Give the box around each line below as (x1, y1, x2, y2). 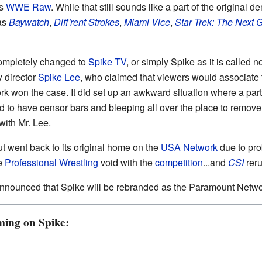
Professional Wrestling (4, 156, 98, 169)
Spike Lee (37, 70, 80, 84)
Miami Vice (123, 15, 170, 29)
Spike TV (88, 55, 126, 68)
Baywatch (8, 15, 49, 29)
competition (154, 156, 203, 169)
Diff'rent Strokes (53, 15, 119, 29)
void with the (98, 156, 155, 169)
